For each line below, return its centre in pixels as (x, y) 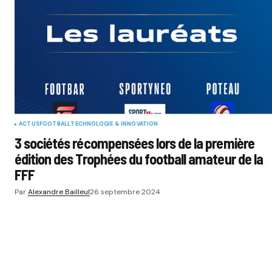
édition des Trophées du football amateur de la (139, 158)
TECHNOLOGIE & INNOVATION (114, 124)
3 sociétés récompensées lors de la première (134, 143)
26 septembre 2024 (125, 192)
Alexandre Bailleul (59, 192)
